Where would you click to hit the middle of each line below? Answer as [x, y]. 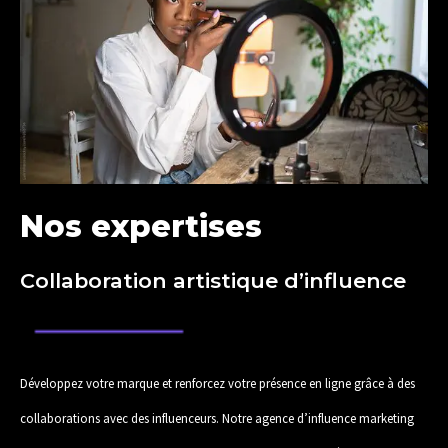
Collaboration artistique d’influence [213, 280]
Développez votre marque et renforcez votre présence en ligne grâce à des [217, 382]
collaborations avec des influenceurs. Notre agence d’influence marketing [217, 417]
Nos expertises [141, 226]
